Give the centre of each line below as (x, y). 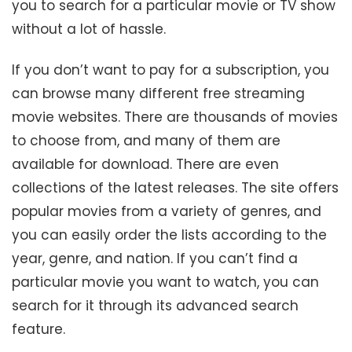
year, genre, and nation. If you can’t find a (155, 258)
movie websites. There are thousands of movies (175, 117)
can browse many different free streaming (158, 93)
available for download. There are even (145, 164)
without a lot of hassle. (89, 29)
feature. (38, 329)
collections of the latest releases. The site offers (175, 187)
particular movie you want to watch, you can (165, 282)
